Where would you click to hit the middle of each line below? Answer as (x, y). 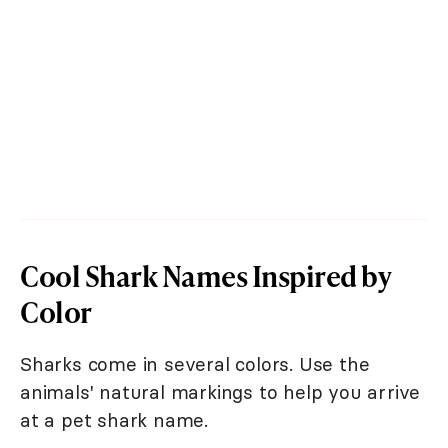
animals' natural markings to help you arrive (220, 391)
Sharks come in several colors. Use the (195, 363)
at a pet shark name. (114, 419)
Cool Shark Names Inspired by (205, 275)
